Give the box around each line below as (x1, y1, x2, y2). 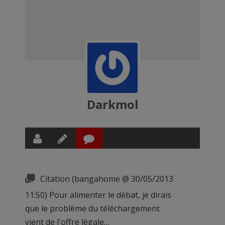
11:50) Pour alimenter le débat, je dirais (25, 189, 171, 200)
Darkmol (86, 95, 139, 113)
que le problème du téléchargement (25, 202, 160, 214)
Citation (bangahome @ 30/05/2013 (40, 173, 173, 184)
